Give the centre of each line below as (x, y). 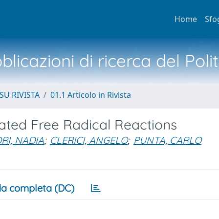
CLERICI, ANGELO (89, 140)
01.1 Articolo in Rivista (91, 95)
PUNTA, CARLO (167, 140)
